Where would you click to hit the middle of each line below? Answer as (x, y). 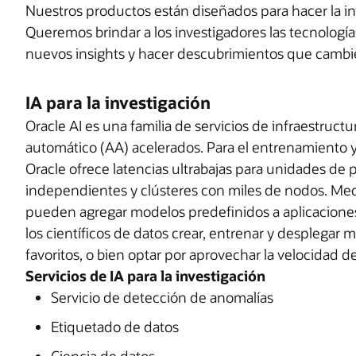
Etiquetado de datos (115, 327)
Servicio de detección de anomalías (162, 297)
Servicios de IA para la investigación (145, 276)
